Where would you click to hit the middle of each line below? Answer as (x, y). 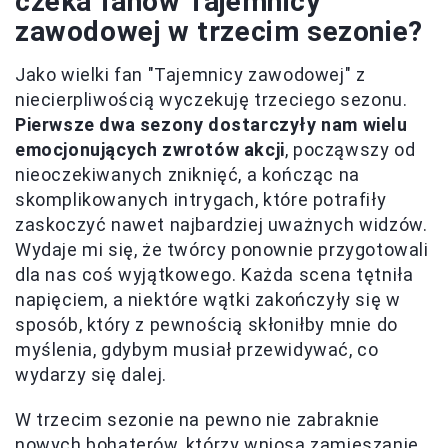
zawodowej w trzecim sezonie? (219, 31)
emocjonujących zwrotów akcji (150, 149)
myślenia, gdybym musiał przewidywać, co (197, 349)
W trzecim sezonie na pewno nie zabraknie (198, 419)
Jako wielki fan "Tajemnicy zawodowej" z (190, 74)
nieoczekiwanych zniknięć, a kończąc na (187, 174)
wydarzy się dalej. (91, 374)
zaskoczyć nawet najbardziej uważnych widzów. (221, 224)
